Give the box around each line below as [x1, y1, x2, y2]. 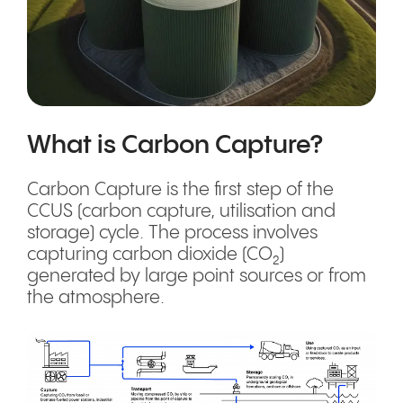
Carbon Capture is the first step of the [27, 181, 334, 200]
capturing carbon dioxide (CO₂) [27, 246, 284, 264]
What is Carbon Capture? [27, 132, 328, 158]
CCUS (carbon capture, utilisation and [27, 202, 336, 221]
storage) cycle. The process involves [27, 224, 318, 243]
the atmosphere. [27, 289, 169, 308]
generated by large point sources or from [27, 267, 366, 286]
